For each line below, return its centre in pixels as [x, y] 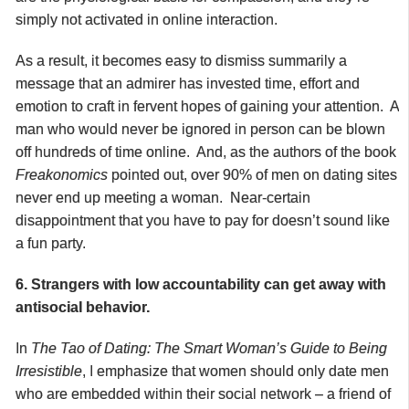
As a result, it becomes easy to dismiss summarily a [181, 60]
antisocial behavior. [83, 307]
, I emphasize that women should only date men [236, 371]
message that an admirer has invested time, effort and [188, 83]
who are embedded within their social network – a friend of [203, 393]
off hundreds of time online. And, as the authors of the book [206, 152]
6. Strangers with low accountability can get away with [201, 284]
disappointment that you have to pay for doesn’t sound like [203, 220]
